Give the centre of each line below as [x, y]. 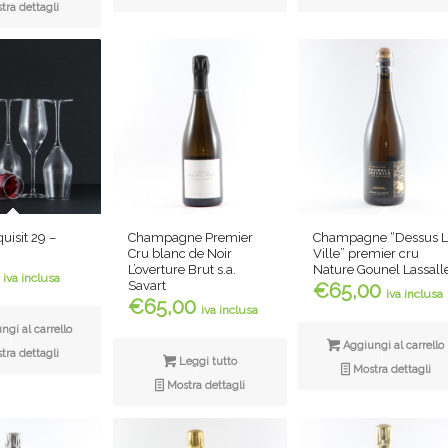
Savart [146, 285]
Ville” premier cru [366, 254]
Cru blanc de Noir [179, 253]
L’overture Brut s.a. [181, 269]
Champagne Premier [190, 237]
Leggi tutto [206, 361]
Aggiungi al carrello [392, 346]
